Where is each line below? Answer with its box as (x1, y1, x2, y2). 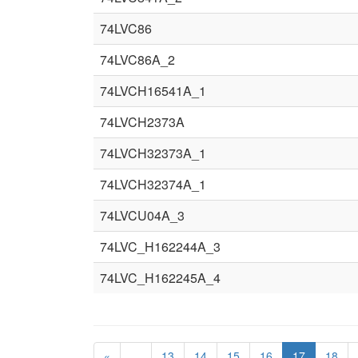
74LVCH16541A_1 (100, 82, 206, 100)
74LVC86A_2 (100, 50, 175, 69)
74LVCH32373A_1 (100, 144, 206, 162)
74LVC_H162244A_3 (100, 237, 221, 256)
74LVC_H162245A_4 (100, 268, 221, 287)
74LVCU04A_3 (100, 206, 185, 225)
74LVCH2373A (100, 113, 185, 131)
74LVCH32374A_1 (100, 175, 206, 193)
